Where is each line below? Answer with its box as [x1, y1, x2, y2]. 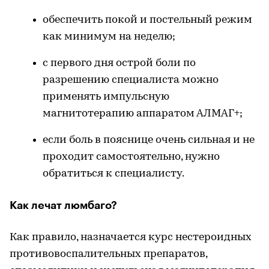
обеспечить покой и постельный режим [43, 14, 252, 26]
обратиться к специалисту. [43, 168, 184, 180]
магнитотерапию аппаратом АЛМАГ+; [43, 108, 243, 119]
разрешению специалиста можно [43, 74, 219, 86]
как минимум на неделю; [43, 31, 175, 43]
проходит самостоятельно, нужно [43, 151, 220, 163]
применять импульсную [43, 91, 169, 103]
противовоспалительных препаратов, [10, 249, 207, 260]
